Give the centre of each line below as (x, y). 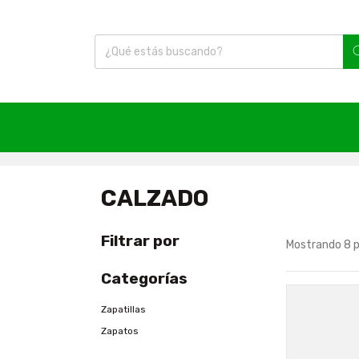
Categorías (144, 278)
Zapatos (120, 331)
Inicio (131, 145)
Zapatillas (123, 309)
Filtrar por (140, 240)
